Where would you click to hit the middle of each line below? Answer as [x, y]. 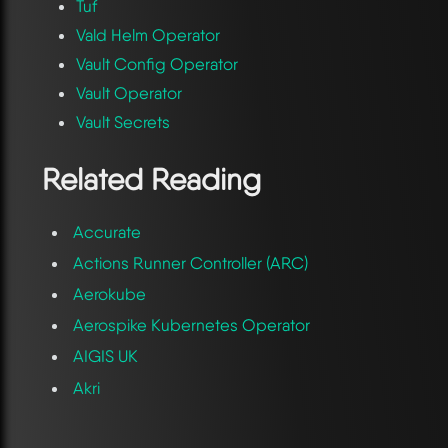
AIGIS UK [106, 356]
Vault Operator [128, 92]
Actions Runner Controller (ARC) [191, 262]
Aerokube [110, 293]
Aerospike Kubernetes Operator [192, 325]
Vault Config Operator [156, 63]
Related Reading [151, 179]
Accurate [107, 231]
